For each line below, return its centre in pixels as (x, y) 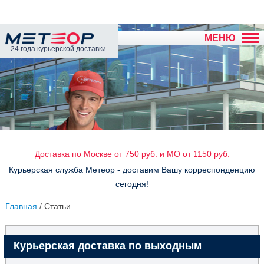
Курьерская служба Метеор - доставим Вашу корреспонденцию (132, 170)
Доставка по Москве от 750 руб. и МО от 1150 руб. (132, 154)
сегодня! (132, 184)
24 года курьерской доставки (58, 49)
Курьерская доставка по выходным (107, 246)
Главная (21, 206)
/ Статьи (54, 206)
